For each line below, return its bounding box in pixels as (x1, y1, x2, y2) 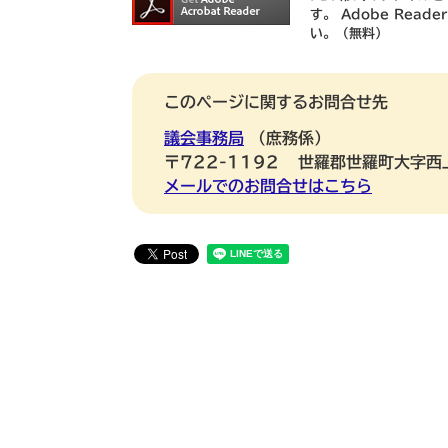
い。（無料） (310, 27, 388, 41)
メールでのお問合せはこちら (164, 178, 372, 195)
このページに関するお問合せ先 (164, 94, 388, 111)
